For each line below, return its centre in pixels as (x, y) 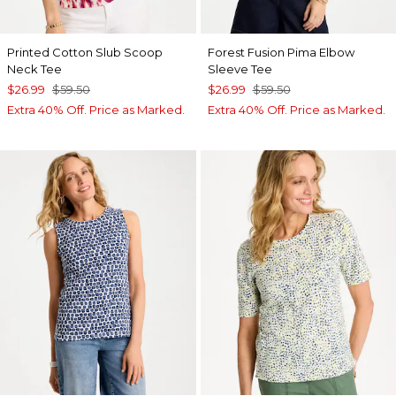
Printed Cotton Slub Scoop (85, 52)
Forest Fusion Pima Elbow (281, 52)
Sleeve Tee (240, 69)
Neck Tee (34, 69)
